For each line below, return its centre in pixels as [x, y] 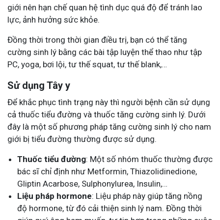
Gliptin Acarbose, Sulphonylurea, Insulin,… [92, 184]
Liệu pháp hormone [55, 196]
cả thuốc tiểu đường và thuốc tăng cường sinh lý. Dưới [107, 115]
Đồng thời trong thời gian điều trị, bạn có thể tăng [97, 40]
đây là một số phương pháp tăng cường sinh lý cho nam [109, 127]
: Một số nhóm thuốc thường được [149, 159]
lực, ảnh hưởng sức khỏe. [54, 20]
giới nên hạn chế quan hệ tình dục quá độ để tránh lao [105, 8]
